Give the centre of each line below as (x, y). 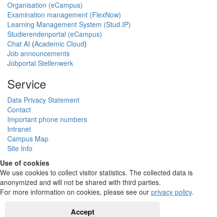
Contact (19, 110)
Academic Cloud (59, 44)
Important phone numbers (47, 119)
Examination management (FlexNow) (64, 15)
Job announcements (39, 54)
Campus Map (28, 139)
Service (27, 84)
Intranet (19, 129)
